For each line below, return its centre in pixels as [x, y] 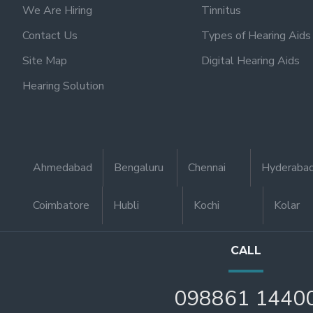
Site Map [45, 60]
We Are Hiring [57, 10]
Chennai [206, 167]
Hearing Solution [63, 86]
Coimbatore [61, 205]
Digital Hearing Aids [250, 60]
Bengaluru [138, 167]
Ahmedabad [62, 167]
